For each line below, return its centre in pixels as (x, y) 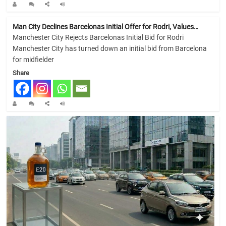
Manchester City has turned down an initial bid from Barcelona (110, 49)
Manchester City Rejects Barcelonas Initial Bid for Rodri (98, 38)
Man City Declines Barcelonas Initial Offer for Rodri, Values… (106, 27)
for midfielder (34, 60)
